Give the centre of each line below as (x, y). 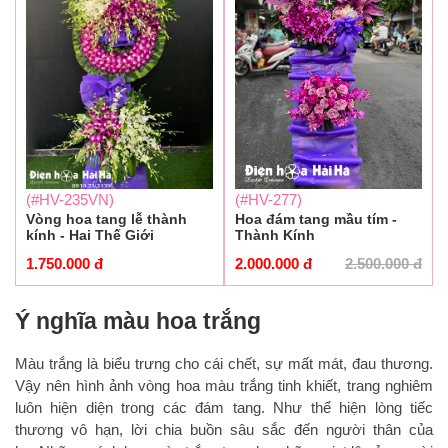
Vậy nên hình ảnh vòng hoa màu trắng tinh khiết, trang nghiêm (224, 385)
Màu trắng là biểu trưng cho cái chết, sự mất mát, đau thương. (224, 363)
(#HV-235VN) (70, 199)
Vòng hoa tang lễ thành (106, 218)
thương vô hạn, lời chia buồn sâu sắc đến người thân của (224, 429)
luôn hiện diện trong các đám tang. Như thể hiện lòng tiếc (224, 407)
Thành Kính (275, 234)
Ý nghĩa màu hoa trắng (138, 321)
